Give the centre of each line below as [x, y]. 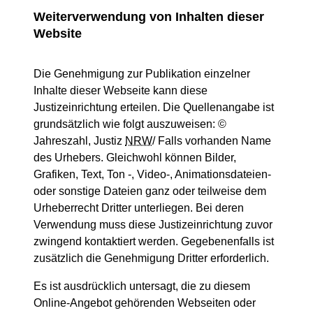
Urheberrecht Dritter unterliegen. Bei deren [139, 208]
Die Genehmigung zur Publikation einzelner [142, 74]
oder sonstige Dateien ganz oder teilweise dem [150, 191]
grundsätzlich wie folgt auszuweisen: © [130, 124]
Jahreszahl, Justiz [79, 141]
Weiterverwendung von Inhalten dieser [149, 17]
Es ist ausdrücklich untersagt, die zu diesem [142, 286]
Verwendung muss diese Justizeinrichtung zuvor [153, 225]
